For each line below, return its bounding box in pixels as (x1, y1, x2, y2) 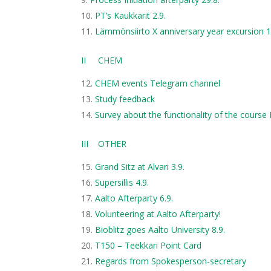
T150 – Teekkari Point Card (95, 240, 202, 251)
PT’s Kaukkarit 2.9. (95, 10, 166, 21)
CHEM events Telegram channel (95, 77, 221, 89)
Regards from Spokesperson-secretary (95, 255, 247, 267)
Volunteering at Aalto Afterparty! (95, 208, 221, 220)
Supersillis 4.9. (95, 177, 149, 188)
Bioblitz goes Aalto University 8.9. (95, 224, 226, 235)
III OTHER (81, 138, 127, 149)
